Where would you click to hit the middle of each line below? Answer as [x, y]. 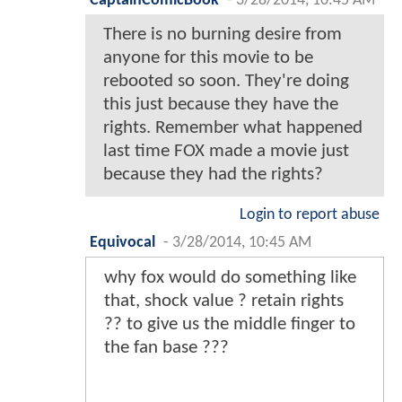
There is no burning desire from [223, 34]
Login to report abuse [310, 214]
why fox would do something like [230, 277]
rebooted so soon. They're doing [226, 81]
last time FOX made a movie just [226, 151]
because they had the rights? [213, 174]
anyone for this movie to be [208, 57]
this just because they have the [221, 104]
